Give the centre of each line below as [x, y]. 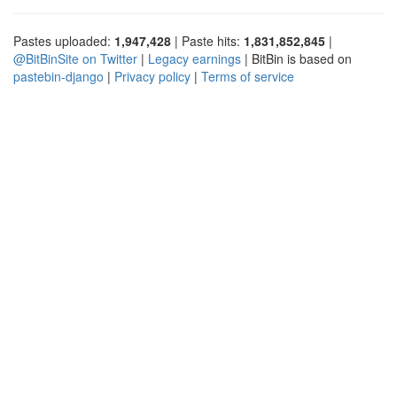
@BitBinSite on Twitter [75, 58]
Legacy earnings [195, 58]
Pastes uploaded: [64, 40]
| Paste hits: [207, 40]
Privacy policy [152, 76]
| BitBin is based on [296, 58]
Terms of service [248, 76]
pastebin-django [58, 76]
